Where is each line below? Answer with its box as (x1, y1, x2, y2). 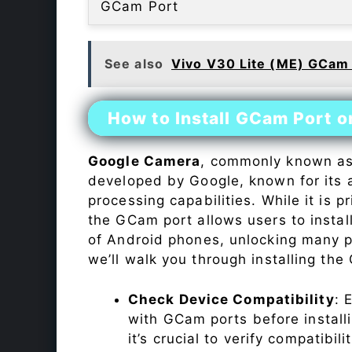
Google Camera (88, 153, 201, 170)
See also (104, 56, 163, 72)
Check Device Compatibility (128, 291, 335, 307)
